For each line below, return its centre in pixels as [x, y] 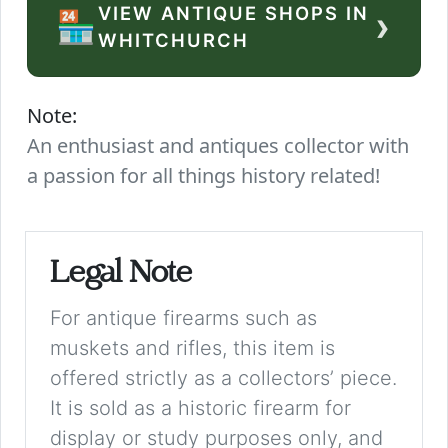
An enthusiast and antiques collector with [218, 146]
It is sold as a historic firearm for [200, 408]
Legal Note [121, 276]
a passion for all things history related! [204, 176]
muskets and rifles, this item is [192, 348]
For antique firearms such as [183, 318]
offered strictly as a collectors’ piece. [223, 378]
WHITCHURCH [174, 40]
